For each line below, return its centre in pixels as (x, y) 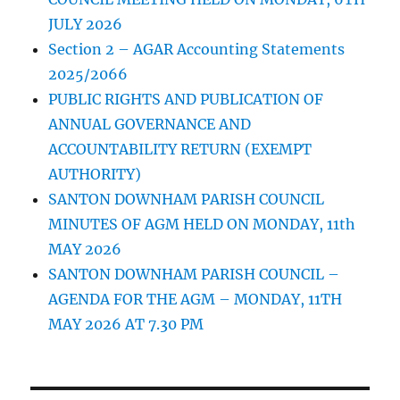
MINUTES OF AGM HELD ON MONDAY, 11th (202, 225)
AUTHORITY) (95, 175)
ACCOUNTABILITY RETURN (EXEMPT (180, 150)
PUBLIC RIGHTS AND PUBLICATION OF (186, 100)
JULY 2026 (86, 25)
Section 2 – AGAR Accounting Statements (197, 50)
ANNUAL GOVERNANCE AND (150, 125)
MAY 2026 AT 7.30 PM (126, 325)
